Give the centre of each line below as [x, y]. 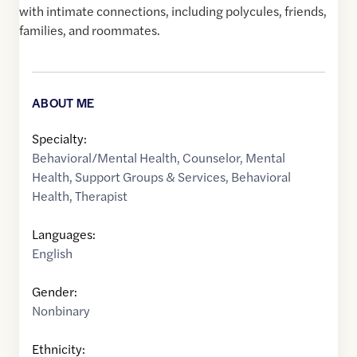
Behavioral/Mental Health [104, 158]
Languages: [64, 234]
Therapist [101, 196]
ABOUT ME [63, 103]
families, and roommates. [90, 30]
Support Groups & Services [150, 177]
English [52, 253]
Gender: [55, 292]
